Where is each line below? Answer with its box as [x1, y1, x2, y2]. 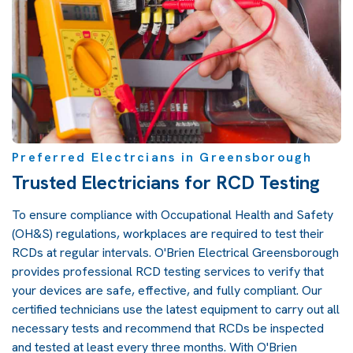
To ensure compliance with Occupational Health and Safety [12, 206, 333, 223]
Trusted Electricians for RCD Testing [12, 169, 320, 195]
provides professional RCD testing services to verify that [12, 262, 324, 280]
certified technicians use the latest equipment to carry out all [12, 300, 340, 318]
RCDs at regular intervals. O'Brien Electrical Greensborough [12, 243, 339, 261]
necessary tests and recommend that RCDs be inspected [12, 319, 324, 336]
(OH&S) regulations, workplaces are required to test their [12, 225, 324, 242]
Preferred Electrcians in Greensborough [12, 148, 313, 165]
